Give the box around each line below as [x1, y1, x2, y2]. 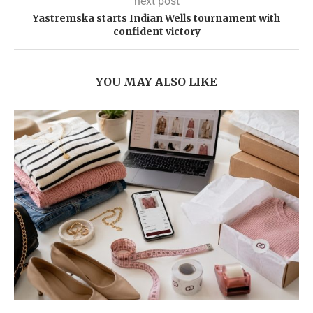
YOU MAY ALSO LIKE [96, 74, 217, 89]
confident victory [112, 24, 201, 38]
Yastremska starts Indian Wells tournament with [33, 11, 280, 24]
